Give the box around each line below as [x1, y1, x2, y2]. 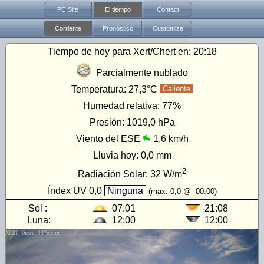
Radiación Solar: [78, 169, 150, 180]
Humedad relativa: [83, 101, 162, 111]
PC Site [57, 6, 78, 13]
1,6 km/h [153, 134, 189, 144]
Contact [157, 6, 179, 13]
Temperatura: [71, 84, 128, 94]
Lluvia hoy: [93, 150, 141, 160]
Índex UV [47, 186, 89, 196]
